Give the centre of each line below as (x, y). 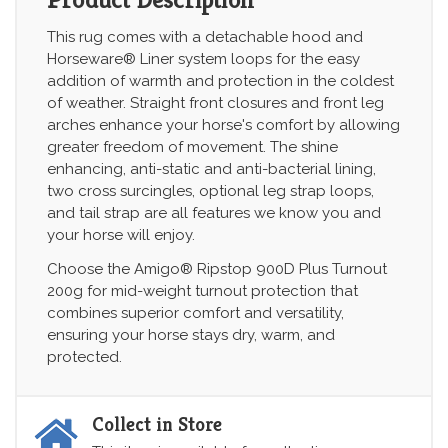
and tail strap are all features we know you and (214, 213)
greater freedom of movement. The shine (192, 147)
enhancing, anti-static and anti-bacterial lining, (211, 169)
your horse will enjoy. (121, 235)
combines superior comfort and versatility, (195, 313)
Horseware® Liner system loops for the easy (203, 59)
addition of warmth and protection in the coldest (220, 81)
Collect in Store (157, 425)
